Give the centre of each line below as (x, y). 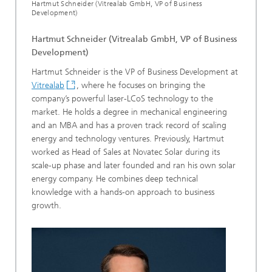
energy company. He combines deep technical (115, 179)
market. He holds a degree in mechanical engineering (129, 112)
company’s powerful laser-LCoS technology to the (122, 99)
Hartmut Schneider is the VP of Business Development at (135, 72)
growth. (46, 206)
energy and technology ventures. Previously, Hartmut (128, 139)
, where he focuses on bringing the (141, 86)
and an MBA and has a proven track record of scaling (129, 126)
